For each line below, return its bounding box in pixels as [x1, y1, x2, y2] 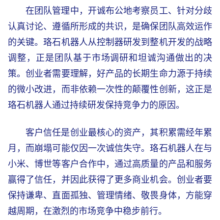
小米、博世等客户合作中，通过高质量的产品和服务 [8, 159, 212, 169]
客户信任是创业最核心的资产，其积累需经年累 [26, 127, 212, 137]
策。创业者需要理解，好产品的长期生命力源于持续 [8, 68, 212, 79]
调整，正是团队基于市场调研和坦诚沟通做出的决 [8, 53, 212, 63]
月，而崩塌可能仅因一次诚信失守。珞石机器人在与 [8, 143, 212, 153]
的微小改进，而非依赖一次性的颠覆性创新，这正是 [8, 84, 212, 94]
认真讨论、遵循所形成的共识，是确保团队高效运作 [8, 21, 212, 31]
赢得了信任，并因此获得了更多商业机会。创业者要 [8, 174, 212, 185]
